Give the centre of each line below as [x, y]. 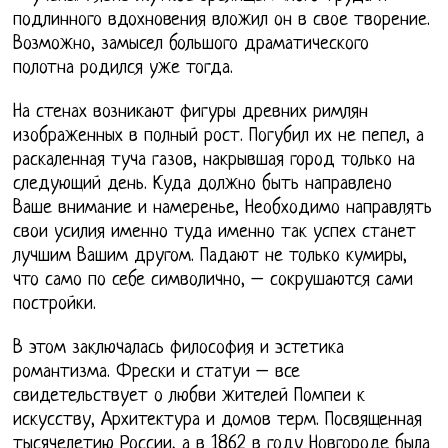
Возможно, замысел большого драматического [191, 45]
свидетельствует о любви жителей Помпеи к [189, 397]
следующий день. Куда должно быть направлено [203, 185]
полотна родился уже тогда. [123, 69]
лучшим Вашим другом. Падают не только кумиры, [210, 257]
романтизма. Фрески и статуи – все [157, 373]
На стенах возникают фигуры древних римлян [191, 113]
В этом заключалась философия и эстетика [179, 349]
